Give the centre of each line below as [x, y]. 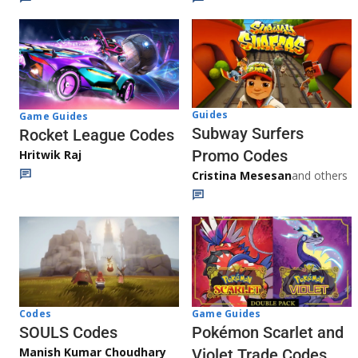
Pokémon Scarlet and [268, 332]
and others [320, 176]
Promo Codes [240, 156]
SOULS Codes [68, 332]
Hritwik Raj [50, 154]
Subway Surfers [248, 134]
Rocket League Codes [97, 135]
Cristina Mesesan [242, 176]
